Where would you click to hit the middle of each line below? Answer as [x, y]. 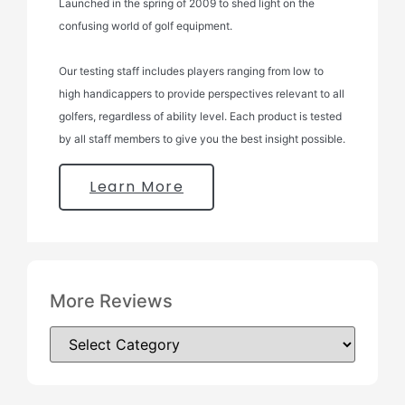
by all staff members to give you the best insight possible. [202, 138]
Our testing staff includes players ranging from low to [191, 71]
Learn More [137, 186]
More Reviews [111, 301]
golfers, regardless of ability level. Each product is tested [200, 116]
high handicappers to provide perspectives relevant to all [202, 93]
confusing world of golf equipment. [146, 25]
